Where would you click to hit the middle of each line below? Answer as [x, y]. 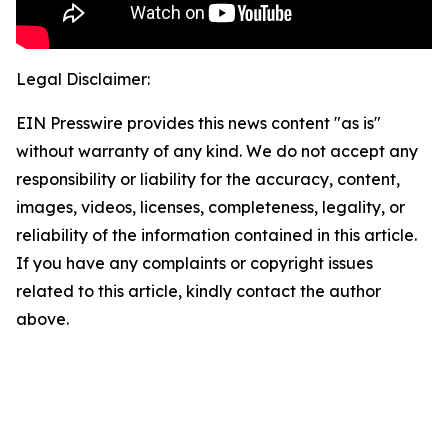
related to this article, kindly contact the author [198, 291]
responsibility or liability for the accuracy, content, [208, 179]
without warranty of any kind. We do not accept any [217, 151]
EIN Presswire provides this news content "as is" [198, 123]
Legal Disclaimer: [83, 79]
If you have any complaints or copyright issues [194, 263]
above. [42, 319]
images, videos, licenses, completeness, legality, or [210, 207]
